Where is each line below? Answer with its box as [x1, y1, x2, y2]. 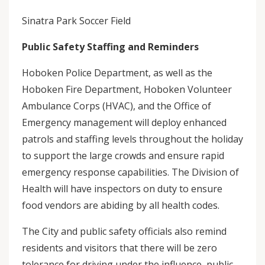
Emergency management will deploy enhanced [22, 116, 227, 129]
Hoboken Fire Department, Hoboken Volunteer [22, 83, 232, 96]
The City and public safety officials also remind [22, 225, 227, 238]
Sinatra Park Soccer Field [22, 14, 131, 27]
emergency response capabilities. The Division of [22, 166, 239, 179]
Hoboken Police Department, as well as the [22, 66, 212, 79]
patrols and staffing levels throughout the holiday [22, 132, 243, 146]
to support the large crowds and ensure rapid [22, 149, 224, 162]
